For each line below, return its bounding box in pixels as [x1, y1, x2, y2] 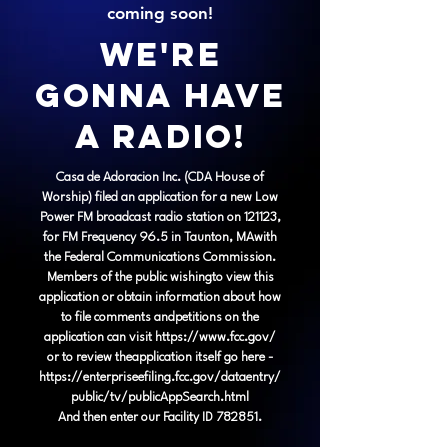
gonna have [35, 75, 286, 116]
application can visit [44, 331, 155, 344]
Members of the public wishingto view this [46, 271, 274, 284]
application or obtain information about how [39, 291, 281, 304]
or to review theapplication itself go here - [47, 351, 273, 364]
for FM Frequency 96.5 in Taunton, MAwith [43, 231, 277, 244]
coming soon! [107, 3, 213, 23]
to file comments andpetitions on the [61, 311, 259, 324]
